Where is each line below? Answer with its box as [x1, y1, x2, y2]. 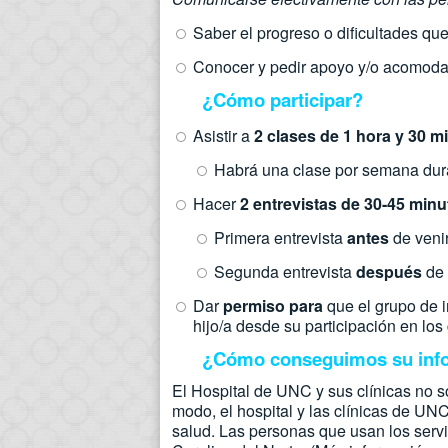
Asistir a [193, 124, 254, 147]
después [356, 260, 422, 283]
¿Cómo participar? [202, 86, 363, 113]
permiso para [223, 294, 323, 317]
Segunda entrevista [214, 260, 356, 283]
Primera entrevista [214, 226, 347, 249]
